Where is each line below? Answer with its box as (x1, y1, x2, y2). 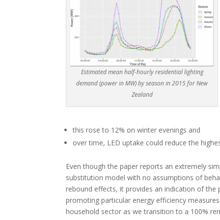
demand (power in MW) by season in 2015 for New (76, 79, 208, 87)
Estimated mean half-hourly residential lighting (81, 67, 203, 76)
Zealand (131, 90, 153, 99)
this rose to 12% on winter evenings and (73, 125, 201, 135)
